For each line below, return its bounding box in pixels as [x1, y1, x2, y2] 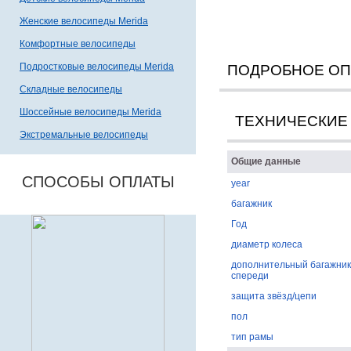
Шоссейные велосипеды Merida [20, 107, 161, 118]
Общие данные [230, 156, 301, 167]
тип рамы [230, 331, 273, 342]
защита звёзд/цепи [230, 291, 317, 302]
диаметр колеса [230, 239, 302, 250]
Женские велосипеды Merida [20, 16, 148, 27]
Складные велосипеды [20, 84, 122, 95]
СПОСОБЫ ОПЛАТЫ [21, 173, 175, 190]
